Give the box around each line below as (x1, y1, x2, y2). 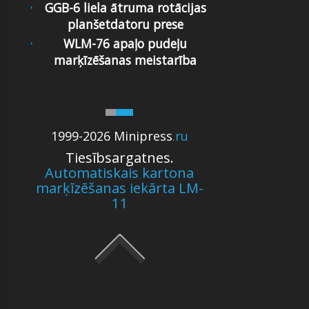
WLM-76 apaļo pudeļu (63, 35, 188, 52)
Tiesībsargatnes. (65, 148, 174, 168)
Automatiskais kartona (45, 163, 195, 183)
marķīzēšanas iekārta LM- (35, 178, 203, 198)
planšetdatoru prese (67, 15, 183, 32)
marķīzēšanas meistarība (54, 52, 197, 69)
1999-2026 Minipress (50, 128, 172, 145)
